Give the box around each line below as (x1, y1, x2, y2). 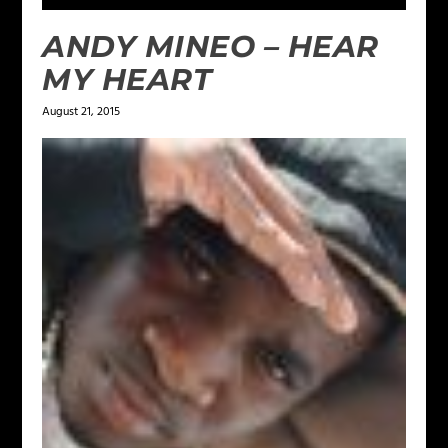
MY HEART (42, 60, 213, 98)
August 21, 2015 (42, 101, 121, 122)
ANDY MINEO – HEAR (42, 27, 379, 65)
